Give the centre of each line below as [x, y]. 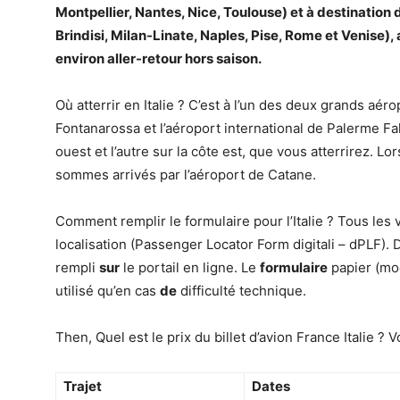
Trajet [83, 386]
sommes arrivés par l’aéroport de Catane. [186, 175]
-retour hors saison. [199, 58]
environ [81, 58]
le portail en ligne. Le [190, 267]
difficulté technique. [242, 291]
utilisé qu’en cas [108, 291]
